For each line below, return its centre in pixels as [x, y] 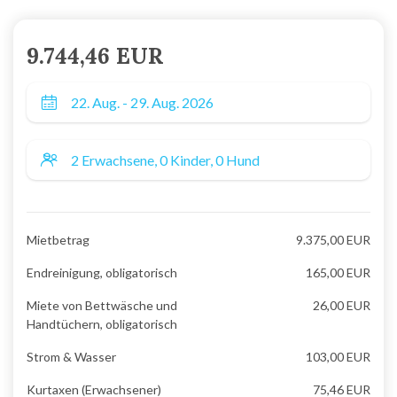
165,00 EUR [338, 272]
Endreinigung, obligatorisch [102, 272]
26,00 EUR [341, 305]
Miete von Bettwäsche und [102, 305]
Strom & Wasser [71, 357]
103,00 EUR [338, 357]
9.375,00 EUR [333, 240]
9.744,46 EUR [95, 56]
